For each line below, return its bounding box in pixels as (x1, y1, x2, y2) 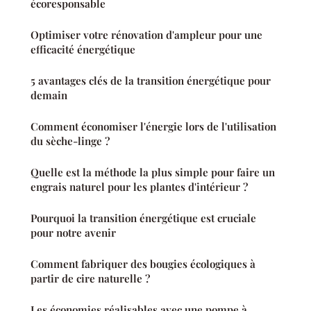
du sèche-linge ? (31, 134, 110, 149)
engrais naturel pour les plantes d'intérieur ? (31, 180, 248, 194)
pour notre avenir (31, 226, 116, 240)
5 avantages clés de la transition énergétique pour (31, 74, 271, 88)
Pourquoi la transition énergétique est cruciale (31, 211, 256, 226)
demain (31, 88, 67, 103)
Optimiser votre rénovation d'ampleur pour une (31, 28, 262, 42)
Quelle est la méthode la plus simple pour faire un (31, 165, 275, 180)
